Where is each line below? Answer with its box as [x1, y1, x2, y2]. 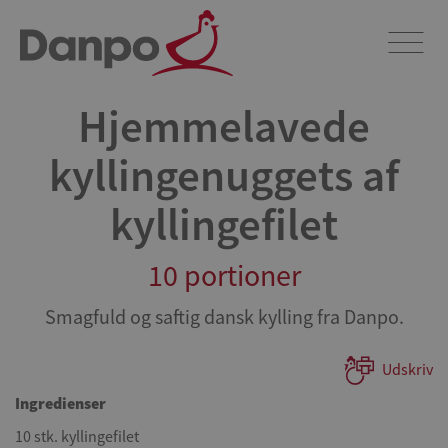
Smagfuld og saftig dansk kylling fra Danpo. [44, 304, 404, 330]
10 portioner [147, 256, 301, 295]
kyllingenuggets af [49, 145, 399, 205]
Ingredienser [15, 392, 106, 416]
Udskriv [382, 360, 433, 381]
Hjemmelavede [78, 96, 370, 156]
